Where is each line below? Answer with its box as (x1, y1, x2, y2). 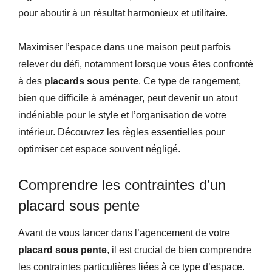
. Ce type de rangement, (138, 75, 241, 86)
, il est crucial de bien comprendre (107, 244, 251, 255)
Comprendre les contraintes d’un (18, 176, 226, 193)
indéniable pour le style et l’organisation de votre (18, 109, 226, 120)
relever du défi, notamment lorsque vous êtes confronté (18, 58, 253, 69)
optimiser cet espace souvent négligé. (18, 143, 180, 154)
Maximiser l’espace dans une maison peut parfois (18, 41, 231, 52)
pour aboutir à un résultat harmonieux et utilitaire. (18, 7, 228, 18)
